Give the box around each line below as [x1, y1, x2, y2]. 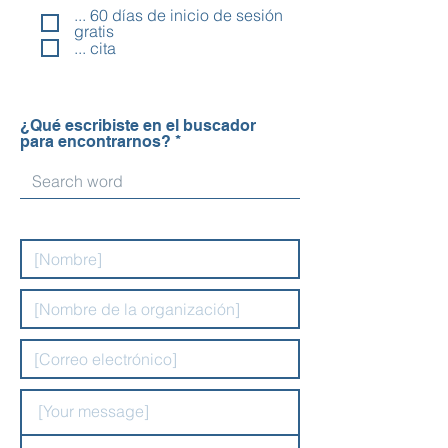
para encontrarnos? [20, 132, 171, 151]
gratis [74, 21, 114, 41]
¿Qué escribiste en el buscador [20, 116, 256, 135]
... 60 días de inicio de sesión [74, 5, 283, 25]
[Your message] [38, 401, 149, 421]
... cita [74, 38, 116, 58]
